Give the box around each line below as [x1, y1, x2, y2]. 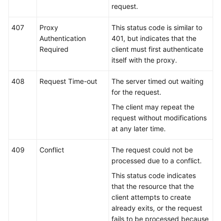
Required [39, 45, 69, 53]
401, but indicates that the [111, 34, 196, 42]
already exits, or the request [111, 204, 202, 212]
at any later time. [111, 124, 166, 133]
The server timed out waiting [111, 77, 204, 85]
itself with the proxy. [111, 56, 177, 64]
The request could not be [111, 146, 193, 154]
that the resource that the [111, 182, 194, 190]
